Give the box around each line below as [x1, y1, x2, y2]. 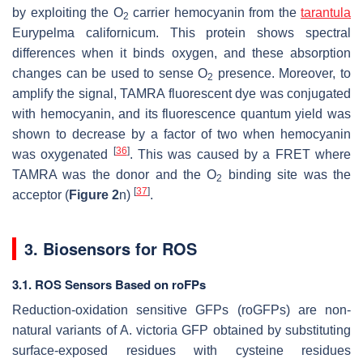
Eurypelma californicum [12, 25, 156, 40]
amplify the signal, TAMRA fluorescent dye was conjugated [12, 86, 351, 100]
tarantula [301, 5, 351, 19]
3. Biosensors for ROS [24, 236, 197, 260]
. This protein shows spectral [155, 25, 352, 40]
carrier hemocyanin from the [128, 5, 301, 19]
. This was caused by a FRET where [129, 147, 352, 161]
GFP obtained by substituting [177, 322, 351, 337]
